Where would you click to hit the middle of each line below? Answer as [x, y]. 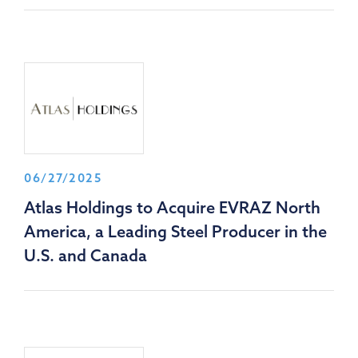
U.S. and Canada [86, 256]
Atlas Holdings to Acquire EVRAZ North [172, 208]
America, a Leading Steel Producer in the [175, 232]
